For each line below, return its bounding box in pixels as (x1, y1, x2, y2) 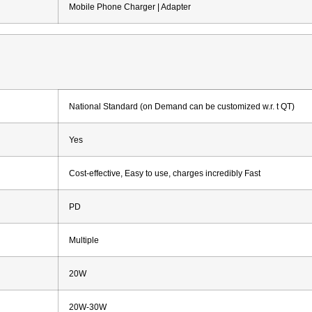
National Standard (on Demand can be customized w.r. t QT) (69, 101, 295, 111)
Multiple (69, 235, 99, 244)
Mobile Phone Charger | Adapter (69, 1, 191, 11)
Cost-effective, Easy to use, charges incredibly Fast (69, 168, 260, 178)
